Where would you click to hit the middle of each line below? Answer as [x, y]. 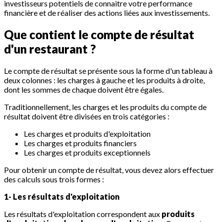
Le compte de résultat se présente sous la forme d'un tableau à [108, 70]
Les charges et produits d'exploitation [87, 133]
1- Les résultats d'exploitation [62, 196]
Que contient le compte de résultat [99, 34]
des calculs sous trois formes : [54, 179]
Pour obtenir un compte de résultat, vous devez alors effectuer [109, 169]
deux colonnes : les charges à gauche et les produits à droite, [104, 80]
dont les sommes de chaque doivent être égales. [84, 89]
